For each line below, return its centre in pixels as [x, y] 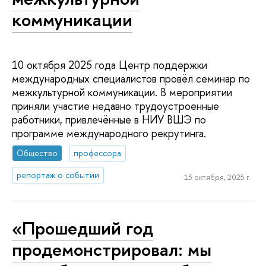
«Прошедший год [83, 228]
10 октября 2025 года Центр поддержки [110, 65]
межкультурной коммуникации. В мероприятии [122, 92]
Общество [37, 153]
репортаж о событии [58, 175]
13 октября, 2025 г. [217, 177]
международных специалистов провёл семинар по [131, 78]
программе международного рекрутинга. [109, 133]
